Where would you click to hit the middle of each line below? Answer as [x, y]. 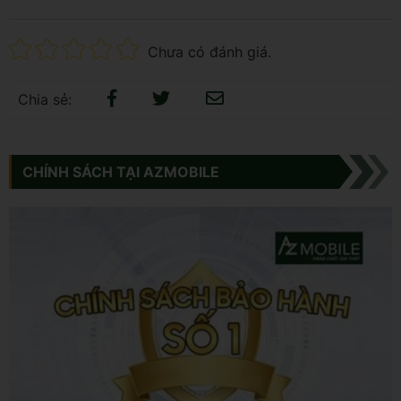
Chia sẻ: [45, 99]
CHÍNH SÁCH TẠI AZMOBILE [121, 171]
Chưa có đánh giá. [209, 51]
